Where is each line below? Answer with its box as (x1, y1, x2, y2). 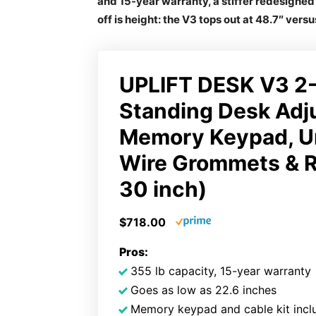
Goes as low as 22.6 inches (130, 283, 276, 297)
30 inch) (119, 176, 207, 202)
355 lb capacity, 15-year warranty (130, 264, 311, 278)
